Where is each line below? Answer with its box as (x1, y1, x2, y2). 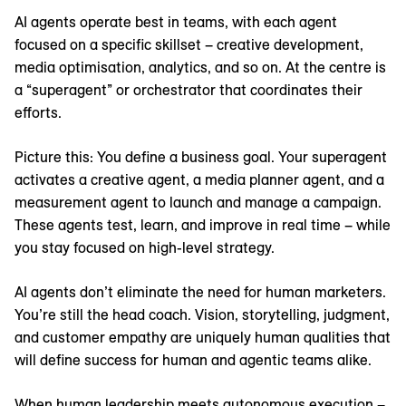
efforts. (14, 103, 62, 122)
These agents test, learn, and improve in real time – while (14, 216, 391, 235)
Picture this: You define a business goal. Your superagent (14, 148, 387, 167)
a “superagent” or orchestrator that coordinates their (14, 81, 362, 100)
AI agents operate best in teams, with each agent (14, 13, 337, 32)
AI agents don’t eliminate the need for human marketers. (14, 283, 386, 302)
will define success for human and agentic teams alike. (14, 351, 379, 370)
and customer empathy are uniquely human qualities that (14, 328, 391, 347)
